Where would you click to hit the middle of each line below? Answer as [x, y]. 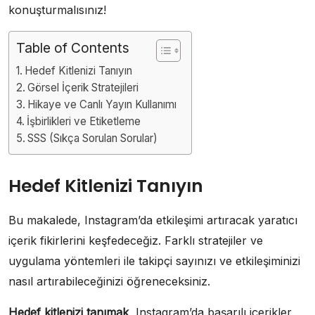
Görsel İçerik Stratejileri [83, 87]
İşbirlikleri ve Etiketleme [84, 121]
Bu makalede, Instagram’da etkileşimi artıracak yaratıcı [153, 220]
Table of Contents [73, 47]
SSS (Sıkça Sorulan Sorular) [93, 138]
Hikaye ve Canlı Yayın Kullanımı [102, 104]
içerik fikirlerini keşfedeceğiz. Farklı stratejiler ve [136, 240]
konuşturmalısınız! [57, 9]
